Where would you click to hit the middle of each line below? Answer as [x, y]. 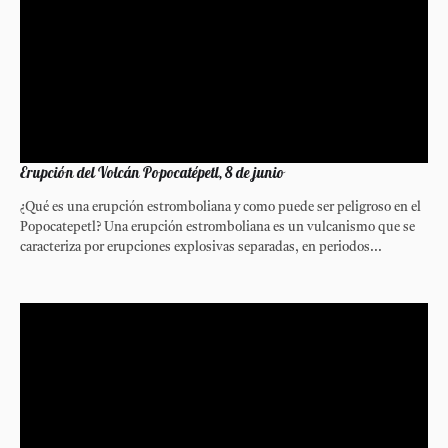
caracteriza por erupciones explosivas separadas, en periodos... [201, 247]
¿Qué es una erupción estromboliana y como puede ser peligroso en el [220, 207]
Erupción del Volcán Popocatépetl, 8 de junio [152, 172]
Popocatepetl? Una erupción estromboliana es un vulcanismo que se [217, 227]
